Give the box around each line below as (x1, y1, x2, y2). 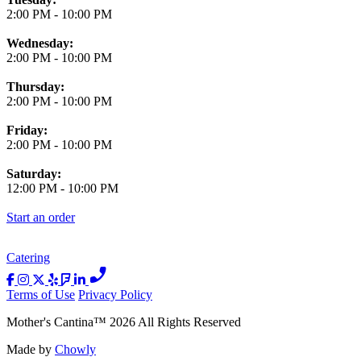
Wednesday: (6, 35, 73, 50)
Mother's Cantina (6, 314, 93, 329)
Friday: (6, 122, 48, 137)
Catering (6, 250, 50, 264)
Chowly (55, 342, 96, 356)
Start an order (6, 210, 75, 224)
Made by (6, 342, 55, 356)
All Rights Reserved (135, 314, 241, 329)
